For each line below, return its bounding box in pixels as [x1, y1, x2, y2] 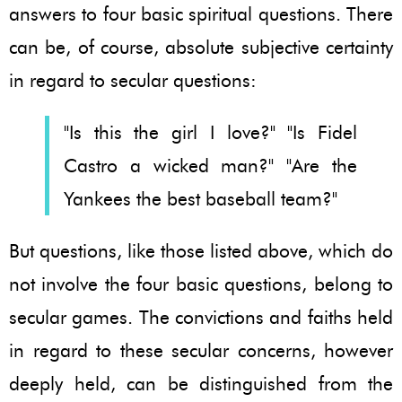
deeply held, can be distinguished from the [9, 371, 393, 395]
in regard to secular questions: [9, 68, 257, 92]
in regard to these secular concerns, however [9, 338, 393, 362]
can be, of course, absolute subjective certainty [9, 35, 393, 58]
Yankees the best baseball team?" [64, 187, 337, 210]
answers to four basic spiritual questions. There [9, 2, 393, 25]
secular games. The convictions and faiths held [9, 305, 393, 328]
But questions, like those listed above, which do [9, 239, 393, 262]
